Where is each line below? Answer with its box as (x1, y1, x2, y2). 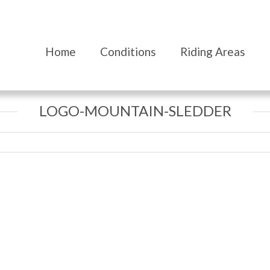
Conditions (100, 44, 156, 58)
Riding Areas (180, 44, 245, 58)
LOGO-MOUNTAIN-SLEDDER (39, 102, 231, 119)
